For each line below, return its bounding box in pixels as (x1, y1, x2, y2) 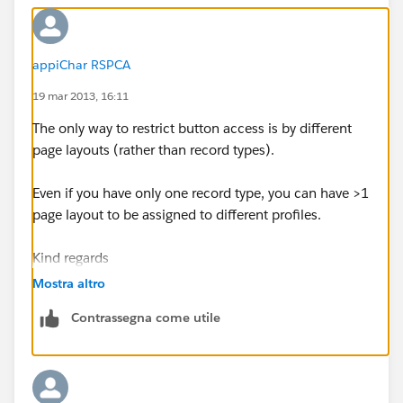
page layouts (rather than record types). (32, 140, 282, 158)
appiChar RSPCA (32, 56, 130, 73)
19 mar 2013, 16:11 (32, 87, 129, 103)
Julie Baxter (32, 291, 103, 309)
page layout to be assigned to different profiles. (32, 205, 325, 223)
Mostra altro (32, 274, 105, 291)
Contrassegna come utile (71, 309, 220, 326)
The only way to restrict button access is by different (32, 119, 352, 137)
